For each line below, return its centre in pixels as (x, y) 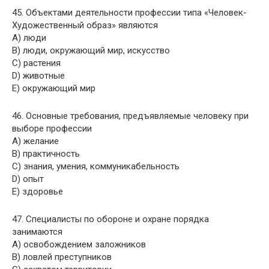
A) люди (29, 38)
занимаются (37, 232)
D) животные (38, 76)
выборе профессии (52, 128)
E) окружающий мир (54, 88)
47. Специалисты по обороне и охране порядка (110, 219)
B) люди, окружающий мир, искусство (91, 50)
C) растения (36, 63)
